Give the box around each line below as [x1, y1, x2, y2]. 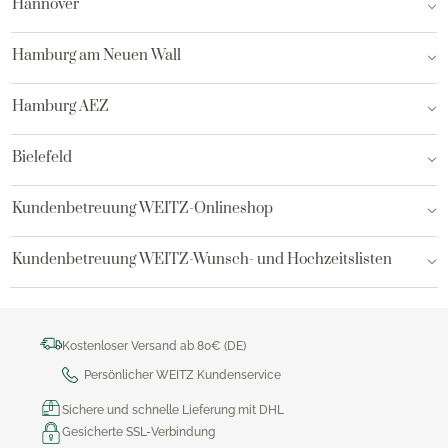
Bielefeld [12, 148, 72, 167]
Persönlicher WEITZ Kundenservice [84, 368, 281, 382]
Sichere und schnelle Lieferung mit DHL [62, 402, 284, 417]
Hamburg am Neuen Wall [12, 46, 181, 65]
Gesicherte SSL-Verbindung [62, 424, 215, 439]
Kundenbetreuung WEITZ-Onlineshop [12, 199, 273, 218]
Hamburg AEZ [12, 97, 109, 116]
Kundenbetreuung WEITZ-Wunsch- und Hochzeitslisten [12, 250, 393, 269]
